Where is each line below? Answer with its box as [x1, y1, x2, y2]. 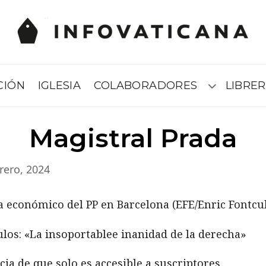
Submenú [211, 84, 248, 94]
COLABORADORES [93, 78, 198, 92]
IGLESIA [37, 78, 81, 92]
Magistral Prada [29, 122, 237, 154]
